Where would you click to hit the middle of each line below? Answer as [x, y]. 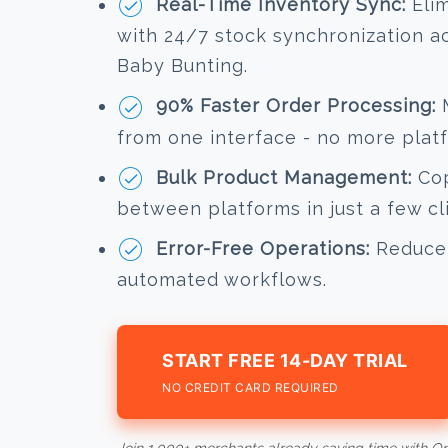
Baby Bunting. [182, 66]
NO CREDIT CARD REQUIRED [250, 388]
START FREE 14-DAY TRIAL [285, 361]
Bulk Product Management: [284, 177]
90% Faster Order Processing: [296, 106]
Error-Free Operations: [263, 249]
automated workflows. [222, 280]
